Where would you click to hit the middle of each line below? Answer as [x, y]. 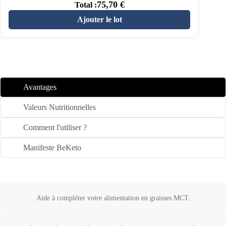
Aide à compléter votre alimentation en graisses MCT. [113, 198]
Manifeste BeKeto [52, 148]
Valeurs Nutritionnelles [60, 107]
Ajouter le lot [99, 20]
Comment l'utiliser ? [55, 128]
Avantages [40, 87]
